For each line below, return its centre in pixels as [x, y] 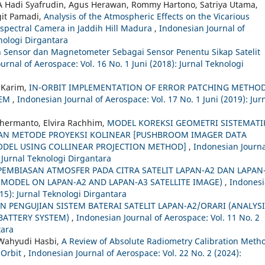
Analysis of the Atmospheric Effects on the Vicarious [147, 16]
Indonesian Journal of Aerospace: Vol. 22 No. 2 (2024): [135, 253]
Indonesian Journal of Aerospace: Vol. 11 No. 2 [168, 217]
